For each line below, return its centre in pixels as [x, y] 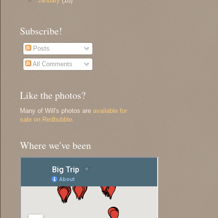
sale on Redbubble [46, 119]
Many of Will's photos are [56, 110]
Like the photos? [53, 95]
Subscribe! [41, 31]
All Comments [52, 64]
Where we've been [55, 145]
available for [110, 110]
